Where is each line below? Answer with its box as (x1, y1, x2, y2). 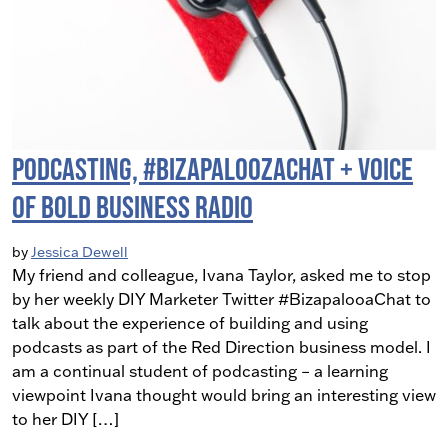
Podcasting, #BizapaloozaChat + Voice (12, 151, 413, 187)
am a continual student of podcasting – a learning (12, 361, 388, 382)
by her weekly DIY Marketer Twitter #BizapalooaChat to (12, 289, 431, 310)
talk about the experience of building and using (12, 313, 368, 334)
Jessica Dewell (31, 243, 128, 262)
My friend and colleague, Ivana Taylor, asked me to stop (12, 265, 431, 286)
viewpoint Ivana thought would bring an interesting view (12, 385, 436, 406)
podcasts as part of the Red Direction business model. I (12, 337, 431, 358)
